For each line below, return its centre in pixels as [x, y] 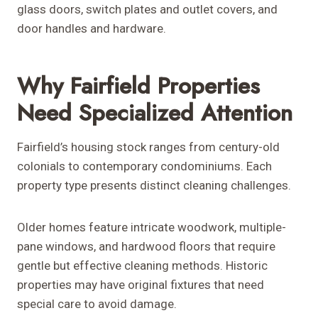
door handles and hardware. [92, 29]
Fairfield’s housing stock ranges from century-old [148, 147]
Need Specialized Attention [155, 113]
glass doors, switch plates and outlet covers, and [147, 10]
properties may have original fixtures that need [141, 285]
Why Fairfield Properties [138, 86]
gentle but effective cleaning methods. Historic [142, 266]
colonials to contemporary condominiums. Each [144, 166]
